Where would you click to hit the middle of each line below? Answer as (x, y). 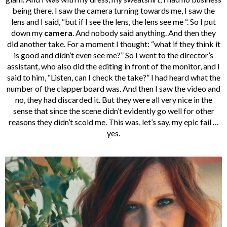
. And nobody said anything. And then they (144, 32)
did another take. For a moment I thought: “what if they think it (113, 44)
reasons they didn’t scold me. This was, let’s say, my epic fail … (113, 122)
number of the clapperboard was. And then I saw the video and (113, 88)
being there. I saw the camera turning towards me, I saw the (113, 10)
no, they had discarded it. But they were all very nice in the (113, 99)
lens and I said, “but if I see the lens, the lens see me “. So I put (113, 21)
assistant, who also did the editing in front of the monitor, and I (113, 66)
